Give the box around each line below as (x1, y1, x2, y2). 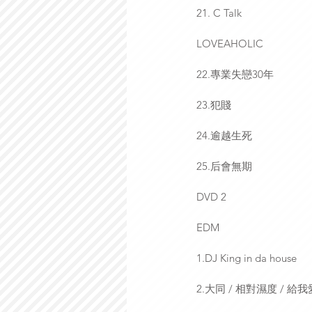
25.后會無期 (196, 159, 252, 173)
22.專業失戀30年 (196, 67, 274, 81)
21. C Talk (196, 6, 242, 19)
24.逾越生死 (196, 128, 252, 142)
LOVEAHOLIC (196, 36, 263, 50)
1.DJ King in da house (196, 251, 297, 265)
